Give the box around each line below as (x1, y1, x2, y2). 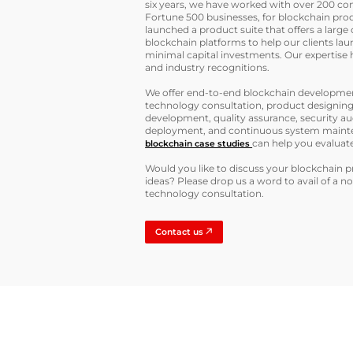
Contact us (155, 226, 206, 237)
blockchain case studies (145, 139, 253, 150)
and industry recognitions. (145, 61, 270, 74)
